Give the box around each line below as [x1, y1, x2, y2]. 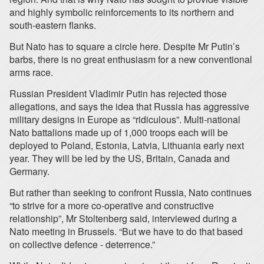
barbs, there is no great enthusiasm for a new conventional [9, 52, 252, 66]
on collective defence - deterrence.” [9, 237, 155, 251]
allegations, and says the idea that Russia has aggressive [9, 100, 249, 113]
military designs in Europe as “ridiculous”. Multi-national [9, 113, 240, 126]
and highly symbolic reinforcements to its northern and [9, 5, 234, 19]
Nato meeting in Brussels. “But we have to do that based [9, 225, 243, 238]
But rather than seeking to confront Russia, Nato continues [9, 186, 252, 199]
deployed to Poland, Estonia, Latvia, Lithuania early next [9, 138, 244, 152]
